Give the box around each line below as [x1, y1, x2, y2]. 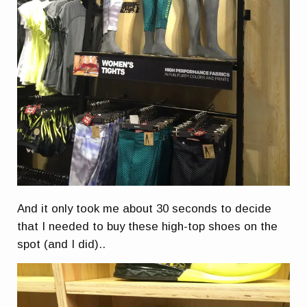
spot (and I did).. [17, 238, 106, 251]
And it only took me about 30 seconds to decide [17, 202, 272, 216]
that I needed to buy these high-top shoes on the [17, 220, 278, 234]
